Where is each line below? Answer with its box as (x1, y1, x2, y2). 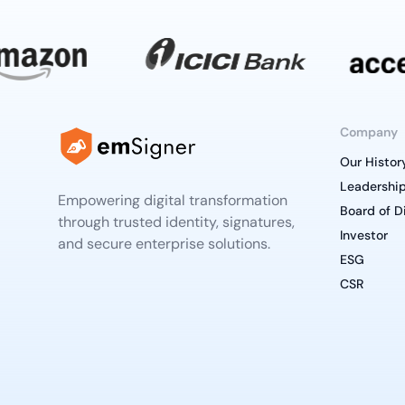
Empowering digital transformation (58, 191, 287, 211)
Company (340, 124, 398, 141)
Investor (340, 227, 388, 244)
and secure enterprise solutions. (58, 234, 270, 254)
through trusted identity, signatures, (58, 212, 295, 232)
